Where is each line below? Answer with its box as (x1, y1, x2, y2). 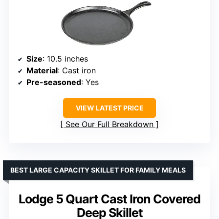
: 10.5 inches (43, 53, 88, 64)
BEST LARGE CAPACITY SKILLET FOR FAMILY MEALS (10, 165, 186, 174)
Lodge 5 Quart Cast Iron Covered (19, 191, 200, 206)
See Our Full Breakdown (66, 119, 153, 129)
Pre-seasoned (26, 77, 81, 87)
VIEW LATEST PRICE (75, 103, 144, 112)
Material (26, 65, 58, 75)
